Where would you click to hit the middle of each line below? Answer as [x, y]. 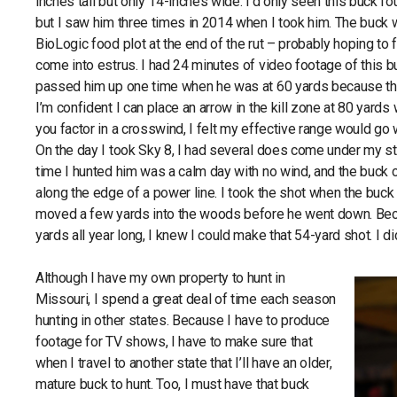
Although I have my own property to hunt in [160, 278]
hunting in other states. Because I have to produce [183, 320]
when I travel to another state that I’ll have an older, [184, 363]
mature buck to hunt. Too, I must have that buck [172, 384]
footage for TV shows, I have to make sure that [174, 342]
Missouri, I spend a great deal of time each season [186, 299]
